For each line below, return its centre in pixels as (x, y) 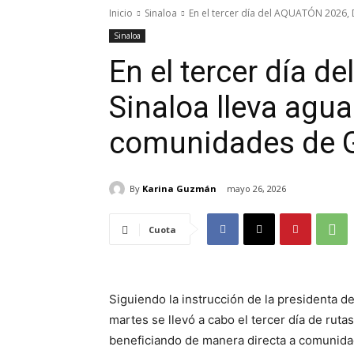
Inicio (121, 13)
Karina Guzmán (179, 188)
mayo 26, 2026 (256, 189)
